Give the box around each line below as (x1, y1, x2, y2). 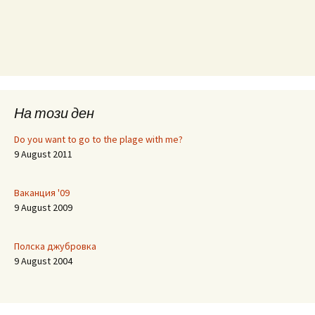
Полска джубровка (14, 240, 96, 252)
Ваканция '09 (14, 186, 70, 199)
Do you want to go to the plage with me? (14, 133, 183, 146)
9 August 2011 (14, 148, 72, 160)
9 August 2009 (14, 201, 72, 214)
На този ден (14, 104, 94, 122)
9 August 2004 (14, 255, 72, 267)
